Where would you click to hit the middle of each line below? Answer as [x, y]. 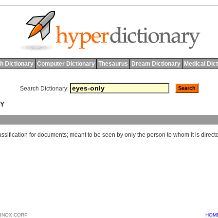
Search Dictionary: [44, 89]
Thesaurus [113, 64]
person [156, 135]
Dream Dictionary [156, 64]
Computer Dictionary [66, 64]
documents [52, 135]
